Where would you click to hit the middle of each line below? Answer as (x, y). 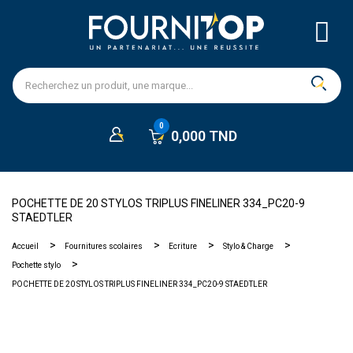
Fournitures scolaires (104, 246)
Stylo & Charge (248, 246)
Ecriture (183, 246)
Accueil (25, 246)
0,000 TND (204, 136)
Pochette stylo (36, 265)
